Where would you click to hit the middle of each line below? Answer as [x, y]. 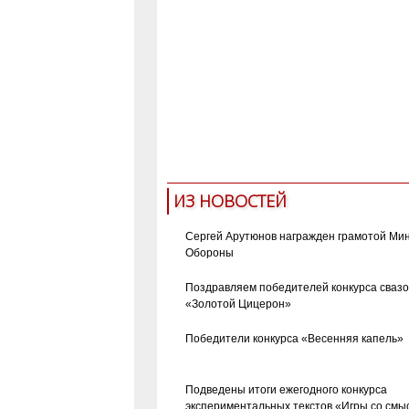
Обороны [209, 252]
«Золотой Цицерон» [238, 304]
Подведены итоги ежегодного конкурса [286, 389]
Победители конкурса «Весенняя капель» [294, 338]
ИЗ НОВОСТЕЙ [230, 200]
